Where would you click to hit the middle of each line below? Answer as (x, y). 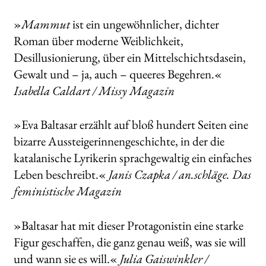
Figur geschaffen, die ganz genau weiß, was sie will (129, 242)
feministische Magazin (67, 191)
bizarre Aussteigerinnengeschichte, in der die (119, 141)
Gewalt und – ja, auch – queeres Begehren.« (118, 74)
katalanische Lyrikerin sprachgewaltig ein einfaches (132, 158)
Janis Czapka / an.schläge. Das (180, 175)
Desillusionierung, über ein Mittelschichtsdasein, (129, 57)
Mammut (45, 24)
